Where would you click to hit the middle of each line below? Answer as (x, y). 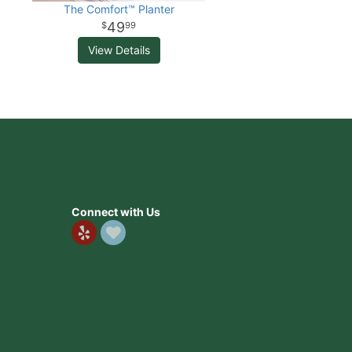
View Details (119, 50)
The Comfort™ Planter (119, 9)
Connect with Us (116, 212)
